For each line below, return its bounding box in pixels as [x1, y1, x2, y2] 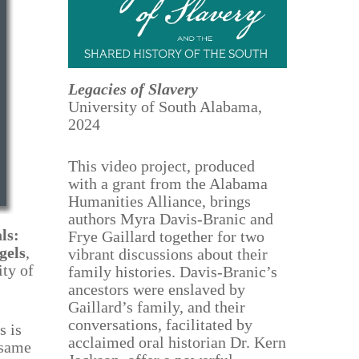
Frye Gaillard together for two [67, 227, 264, 245]
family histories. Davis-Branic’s [67, 262, 277, 280]
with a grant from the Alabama [67, 174, 268, 192]
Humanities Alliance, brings [67, 192, 251, 210]
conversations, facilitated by [67, 315, 252, 333]
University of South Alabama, [67, 97, 262, 115]
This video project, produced [67, 156, 255, 175]
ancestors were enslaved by [67, 280, 245, 298]
